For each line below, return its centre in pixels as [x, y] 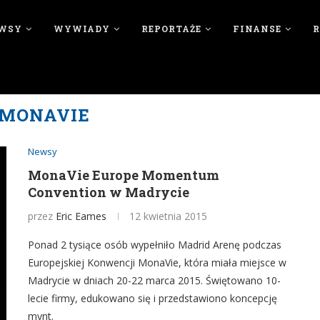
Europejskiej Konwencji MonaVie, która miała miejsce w [157, 262]
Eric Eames [81, 216]
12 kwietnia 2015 [168, 216]
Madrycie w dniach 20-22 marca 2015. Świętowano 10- [154, 280]
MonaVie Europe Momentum [124, 175]
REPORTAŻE [171, 29]
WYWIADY [81, 29]
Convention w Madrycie [109, 192]
